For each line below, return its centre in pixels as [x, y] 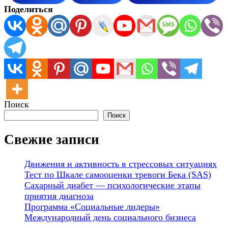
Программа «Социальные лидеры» [92, 207]
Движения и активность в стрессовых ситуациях [121, 164]
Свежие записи [52, 139]
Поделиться [28, 9]
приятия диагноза [59, 196]
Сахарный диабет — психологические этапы [112, 186]
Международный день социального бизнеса [110, 218]
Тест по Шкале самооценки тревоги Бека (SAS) [118, 175]
